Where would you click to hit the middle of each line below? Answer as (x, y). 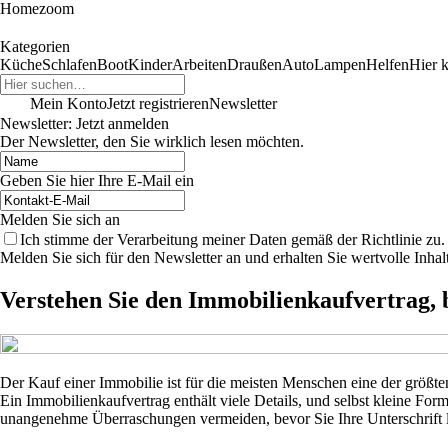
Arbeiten (199, 64)
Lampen (340, 64)
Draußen (254, 64)
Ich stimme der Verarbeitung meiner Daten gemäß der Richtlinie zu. (232, 239)
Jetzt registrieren (158, 103)
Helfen (387, 64)
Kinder (150, 64)
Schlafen (69, 64)
